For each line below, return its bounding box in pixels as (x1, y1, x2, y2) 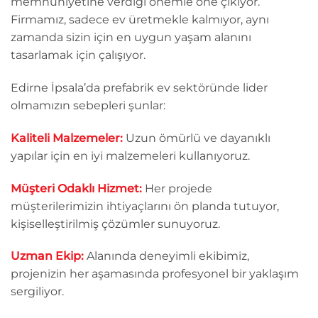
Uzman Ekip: (11, 249, 84, 263)
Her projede (142, 181, 212, 195)
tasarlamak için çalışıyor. (11, 48, 146, 62)
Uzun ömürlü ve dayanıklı (126, 131, 270, 145)
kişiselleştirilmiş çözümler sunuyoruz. (11, 216, 220, 231)
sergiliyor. (11, 285, 64, 299)
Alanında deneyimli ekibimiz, (84, 249, 249, 263)
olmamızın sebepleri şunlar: (11, 98, 165, 112)
